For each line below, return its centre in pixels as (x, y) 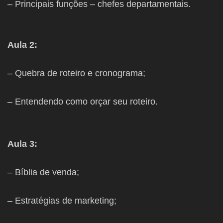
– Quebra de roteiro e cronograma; (76, 73)
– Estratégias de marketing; (62, 201)
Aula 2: (22, 45)
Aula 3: (22, 144)
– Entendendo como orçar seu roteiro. (83, 102)
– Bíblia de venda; (43, 172)
